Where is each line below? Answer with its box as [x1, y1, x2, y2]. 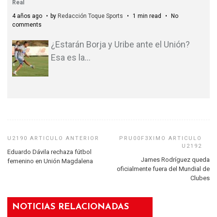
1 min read [131, 12, 163, 19]
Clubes [190, 174, 210, 182]
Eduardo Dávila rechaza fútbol [7, 148, 92, 156]
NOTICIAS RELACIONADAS [12, 202, 129, 212]
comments [12, 21, 42, 28]
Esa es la [51, 52, 85, 62]
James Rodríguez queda [141, 156, 210, 164]
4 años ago [12, 12, 44, 19]
